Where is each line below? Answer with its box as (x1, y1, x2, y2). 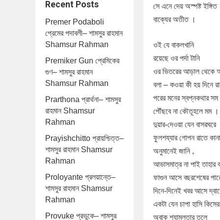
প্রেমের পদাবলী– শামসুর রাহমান (45, 29, 123, 37)
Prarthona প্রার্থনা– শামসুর (45, 95, 121, 104)
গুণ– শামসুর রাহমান (45, 68, 93, 76)
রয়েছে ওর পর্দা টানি (153, 54, 200, 62)
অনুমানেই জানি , (153, 147, 194, 155)
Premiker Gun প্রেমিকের (45, 56, 119, 65)
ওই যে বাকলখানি (153, 41, 194, 49)
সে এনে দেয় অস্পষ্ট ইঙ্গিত (153, 2, 217, 10)
